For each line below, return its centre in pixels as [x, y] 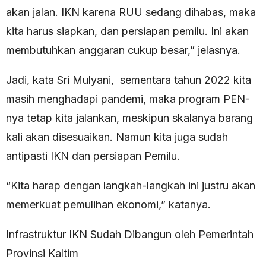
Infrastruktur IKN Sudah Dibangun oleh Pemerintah [130, 235]
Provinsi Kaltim [42, 254]
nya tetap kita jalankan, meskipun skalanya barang [129, 118]
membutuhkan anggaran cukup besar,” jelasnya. [123, 50]
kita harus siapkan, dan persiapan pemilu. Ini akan [127, 31]
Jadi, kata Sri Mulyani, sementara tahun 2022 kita [129, 80]
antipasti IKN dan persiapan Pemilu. [93, 156]
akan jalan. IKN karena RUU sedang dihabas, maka [131, 12]
